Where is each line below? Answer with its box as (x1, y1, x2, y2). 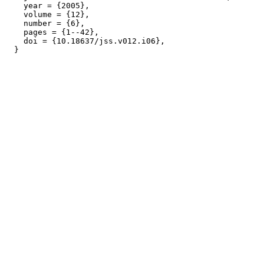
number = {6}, (5, 19, 85, 28)
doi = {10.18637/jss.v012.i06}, (5, 37, 165, 45)
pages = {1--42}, (5, 28, 99, 37)
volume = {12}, (5, 10, 90, 19)
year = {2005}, (5, 1, 90, 10)
